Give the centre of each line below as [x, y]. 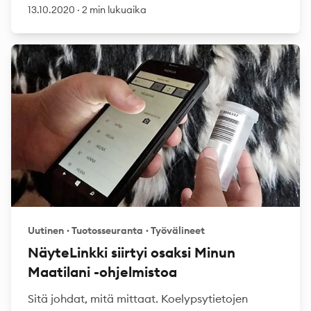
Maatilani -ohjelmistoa [102, 272]
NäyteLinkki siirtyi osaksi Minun [132, 252]
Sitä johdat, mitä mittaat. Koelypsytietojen [138, 299]
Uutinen [46, 230]
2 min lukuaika [114, 10]
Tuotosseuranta [107, 230]
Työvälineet [178, 230]
